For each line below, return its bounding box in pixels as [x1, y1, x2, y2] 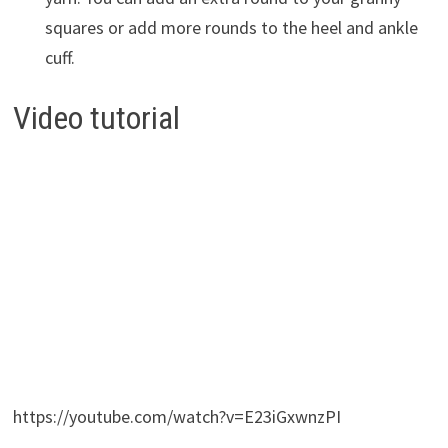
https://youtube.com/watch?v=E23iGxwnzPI [12, 404, 341, 428]
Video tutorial [12, 99, 180, 138]
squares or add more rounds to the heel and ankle [44, 15, 418, 39]
